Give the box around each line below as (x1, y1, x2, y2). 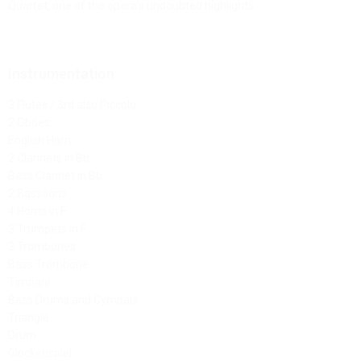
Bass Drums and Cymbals (8, 293, 138, 306)
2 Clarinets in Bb (8, 151, 89, 164)
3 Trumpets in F (8, 222, 86, 235)
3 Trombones (8, 239, 76, 253)
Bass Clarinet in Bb (8, 168, 102, 182)
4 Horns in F (8, 204, 66, 218)
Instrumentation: (8, 65, 118, 83)
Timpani (8, 275, 50, 288)
